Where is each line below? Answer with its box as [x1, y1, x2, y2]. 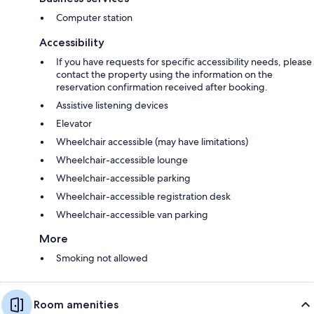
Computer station [56, 11, 132, 25]
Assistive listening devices [56, 99, 168, 112]
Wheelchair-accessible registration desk [56, 190, 231, 203]
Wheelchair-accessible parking [56, 172, 191, 185]
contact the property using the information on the [56, 68, 273, 81]
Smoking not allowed [56, 252, 148, 265]
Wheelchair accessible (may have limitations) [56, 135, 248, 149]
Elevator [56, 117, 92, 130]
